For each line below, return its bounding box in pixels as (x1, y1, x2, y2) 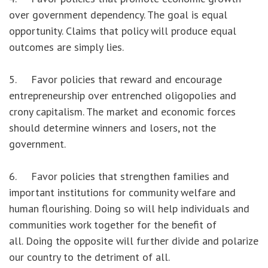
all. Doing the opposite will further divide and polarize (9, 234, 258, 248)
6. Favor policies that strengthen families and (9, 169, 229, 184)
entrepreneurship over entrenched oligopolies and (9, 89, 236, 103)
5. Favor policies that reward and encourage (9, 72, 222, 87)
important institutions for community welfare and (9, 185, 236, 200)
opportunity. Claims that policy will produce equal (9, 24, 236, 38)
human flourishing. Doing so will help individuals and (9, 202, 249, 216)
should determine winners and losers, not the (9, 121, 216, 135)
